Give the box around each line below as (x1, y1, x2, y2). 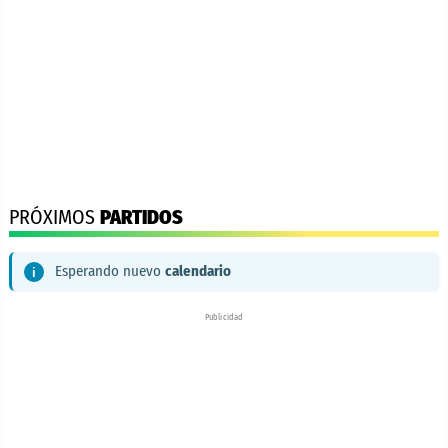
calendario (165, 262, 231, 280)
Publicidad (204, 312, 244, 323)
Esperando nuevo (51, 262, 165, 280)
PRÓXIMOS (9, 205, 100, 229)
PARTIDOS (100, 205, 183, 229)
